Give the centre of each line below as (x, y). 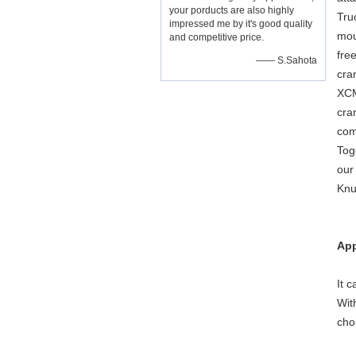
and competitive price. (217, 37)
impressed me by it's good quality (241, 24)
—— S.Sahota (286, 60)
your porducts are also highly (232, 10)
